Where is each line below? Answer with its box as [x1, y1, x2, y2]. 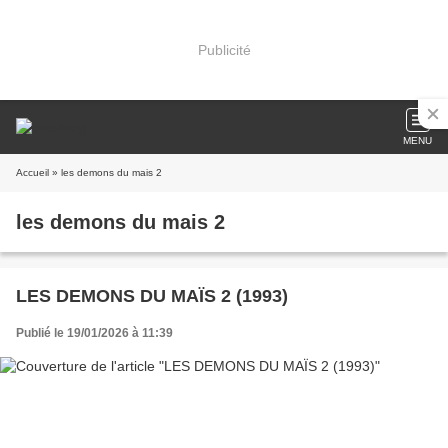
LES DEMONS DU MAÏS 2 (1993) [16, 286, 288, 306]
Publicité [197, 41, 251, 58]
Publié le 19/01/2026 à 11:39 [16, 326, 173, 340]
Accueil [16, 167, 49, 178]
